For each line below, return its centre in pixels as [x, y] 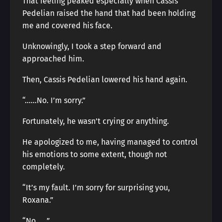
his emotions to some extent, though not [95, 154]
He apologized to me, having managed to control [110, 142]
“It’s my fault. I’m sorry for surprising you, [96, 188]
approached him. [53, 59]
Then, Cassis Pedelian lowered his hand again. [105, 80]
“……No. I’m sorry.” [54, 100]
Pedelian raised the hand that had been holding [109, 13]
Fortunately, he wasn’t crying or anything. [96, 121]
